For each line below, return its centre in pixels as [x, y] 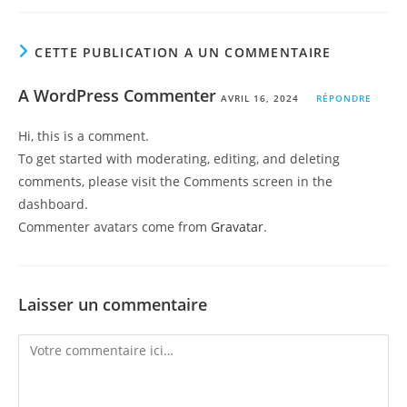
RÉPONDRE [344, 98]
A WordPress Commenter [117, 95]
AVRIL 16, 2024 [260, 98]
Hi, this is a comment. [84, 135]
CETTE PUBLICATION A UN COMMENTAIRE [183, 52]
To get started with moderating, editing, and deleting [179, 158]
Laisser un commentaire [113, 304]
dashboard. [53, 203]
